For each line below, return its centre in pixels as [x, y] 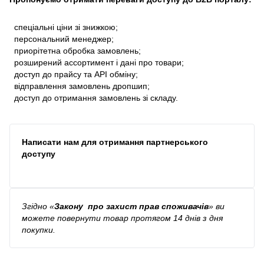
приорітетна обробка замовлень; [75, 50]
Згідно [36, 206]
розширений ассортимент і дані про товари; [97, 62]
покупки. [39, 230]
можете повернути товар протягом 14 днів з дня [122, 218]
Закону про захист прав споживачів [131, 206]
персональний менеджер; [62, 39]
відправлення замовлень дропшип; [80, 86]
